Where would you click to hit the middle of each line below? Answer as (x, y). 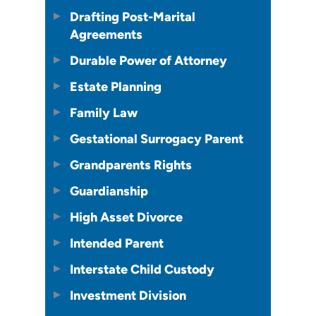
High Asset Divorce (126, 217)
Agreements (106, 35)
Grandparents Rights (131, 165)
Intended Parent (117, 243)
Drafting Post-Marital (133, 17)
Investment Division (128, 296)
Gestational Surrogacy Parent (157, 139)
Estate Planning (116, 87)
